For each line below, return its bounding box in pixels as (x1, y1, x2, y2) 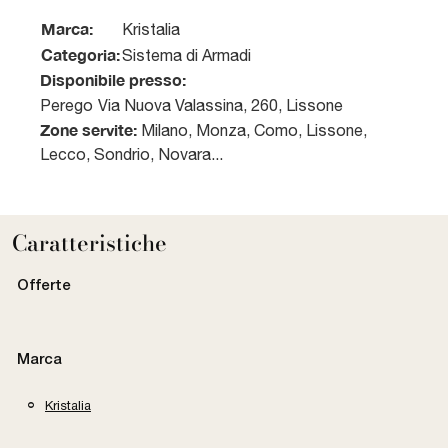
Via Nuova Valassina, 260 (98, 96, 278, 115)
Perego (40, 96, 93, 115)
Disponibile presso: (40, 70, 186, 90)
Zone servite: (40, 120, 137, 140)
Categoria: (41, 45, 120, 65)
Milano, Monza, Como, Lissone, (137, 121, 367, 140)
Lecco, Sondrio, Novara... (40, 145, 223, 164)
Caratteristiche (12, 227, 167, 261)
